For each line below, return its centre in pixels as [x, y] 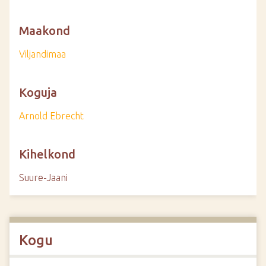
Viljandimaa [42, 54]
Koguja [38, 92]
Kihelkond [47, 154]
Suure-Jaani [43, 178]
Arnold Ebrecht [51, 116]
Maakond [45, 31]
